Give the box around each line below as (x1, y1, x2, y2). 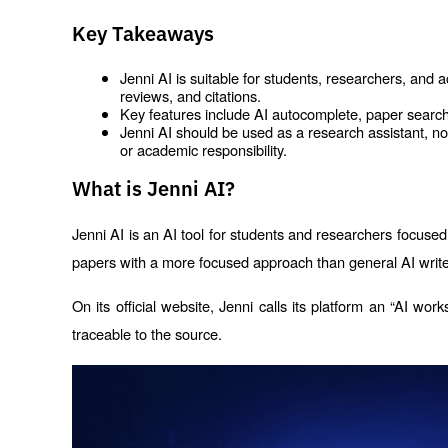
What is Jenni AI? (72, 179, 235, 200)
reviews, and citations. (120, 84, 261, 106)
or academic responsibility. (120, 138, 287, 160)
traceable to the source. (72, 323, 222, 345)
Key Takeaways (72, 24, 214, 45)
